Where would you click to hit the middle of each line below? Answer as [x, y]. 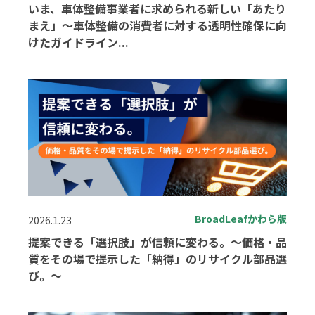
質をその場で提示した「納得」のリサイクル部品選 [157, 259]
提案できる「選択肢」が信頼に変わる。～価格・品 [157, 242]
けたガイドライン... [78, 43]
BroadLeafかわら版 [241, 219]
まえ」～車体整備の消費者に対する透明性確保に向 [157, 26]
